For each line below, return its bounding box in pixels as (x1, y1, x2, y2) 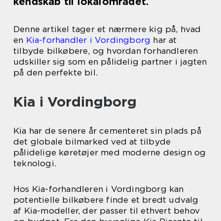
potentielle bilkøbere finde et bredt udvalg (13, 195, 199, 205)
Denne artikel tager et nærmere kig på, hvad (13, 24, 201, 34)
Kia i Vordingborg (13, 93, 137, 110)
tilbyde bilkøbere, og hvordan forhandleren (13, 46, 198, 56)
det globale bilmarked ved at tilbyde (13, 137, 171, 147)
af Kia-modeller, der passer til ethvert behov (13, 206, 200, 216)
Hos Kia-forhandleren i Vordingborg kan (13, 184, 184, 194)
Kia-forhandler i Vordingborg (26, 35, 151, 45)
